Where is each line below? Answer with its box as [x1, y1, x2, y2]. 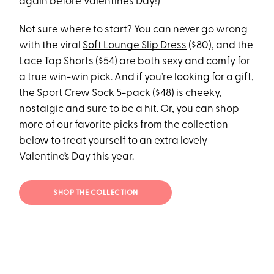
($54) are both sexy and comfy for [94, 56, 251, 67]
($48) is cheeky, [150, 87, 222, 98]
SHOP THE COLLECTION [53, 190, 138, 198]
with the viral [19, 40, 83, 51]
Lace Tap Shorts [19, 56, 94, 67]
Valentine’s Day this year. [19, 151, 135, 162]
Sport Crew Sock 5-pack [37, 87, 151, 98]
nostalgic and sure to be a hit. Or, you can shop [19, 103, 240, 114]
